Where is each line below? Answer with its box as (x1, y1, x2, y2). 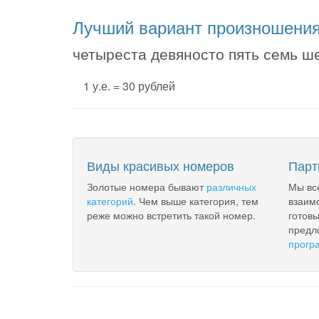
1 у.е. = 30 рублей (83, 78, 175, 94)
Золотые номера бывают (87, 179, 206, 194)
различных (206, 179, 256, 194)
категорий (87, 194, 133, 208)
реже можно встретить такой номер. (87, 208, 256, 222)
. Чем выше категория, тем (133, 194, 258, 208)
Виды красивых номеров (87, 156, 234, 174)
